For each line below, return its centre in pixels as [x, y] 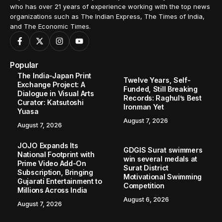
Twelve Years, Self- [157, 80]
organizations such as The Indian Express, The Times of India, [107, 17]
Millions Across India [53, 190]
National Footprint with [56, 155]
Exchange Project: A [51, 85]
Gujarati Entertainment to [60, 181]
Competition [144, 186]
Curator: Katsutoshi [51, 103]
